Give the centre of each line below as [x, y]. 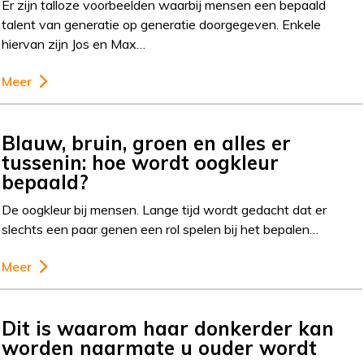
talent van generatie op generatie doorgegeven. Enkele [162, 24]
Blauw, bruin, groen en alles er [147, 143]
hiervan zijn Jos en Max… [74, 44]
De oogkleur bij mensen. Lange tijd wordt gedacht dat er [165, 210]
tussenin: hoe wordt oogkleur [141, 162]
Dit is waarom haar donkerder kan [168, 328]
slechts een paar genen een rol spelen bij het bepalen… [160, 229]
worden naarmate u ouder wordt [160, 348]
